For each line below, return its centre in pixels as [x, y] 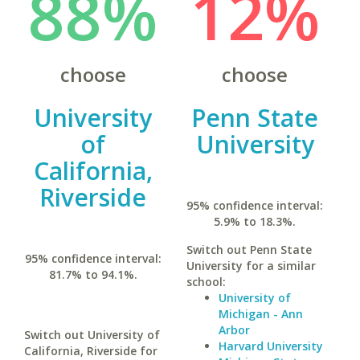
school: [206, 282]
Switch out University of [92, 335]
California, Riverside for [91, 351]
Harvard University [270, 346]
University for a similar [251, 266]
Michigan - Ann [260, 314]
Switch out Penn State [249, 250]
